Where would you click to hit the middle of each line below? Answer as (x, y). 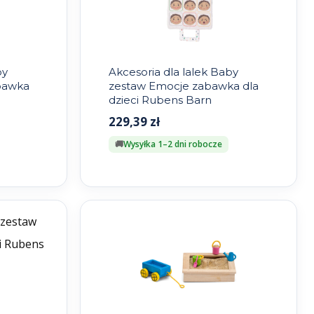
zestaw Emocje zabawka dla (183, 86)
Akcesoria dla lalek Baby (173, 72)
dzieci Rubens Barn (160, 100)
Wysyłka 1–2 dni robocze (172, 144)
